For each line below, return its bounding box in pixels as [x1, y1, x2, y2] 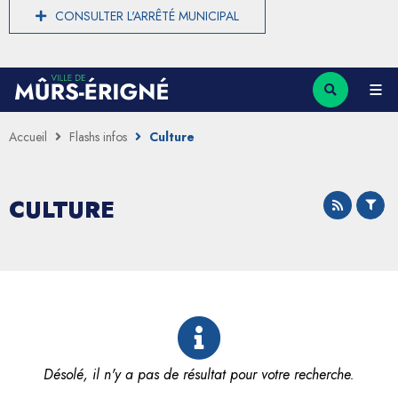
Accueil [9, 127, 47, 146]
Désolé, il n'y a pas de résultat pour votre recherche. [44, 363, 354, 385]
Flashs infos [69, 127, 127, 146]
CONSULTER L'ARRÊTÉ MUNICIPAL [55, 6, 239, 25]
